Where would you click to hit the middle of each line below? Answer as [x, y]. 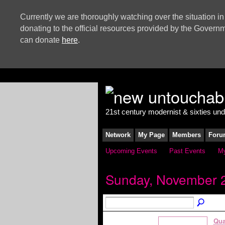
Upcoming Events [131, 151]
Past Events [188, 151]
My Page [151, 135]
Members [186, 135]
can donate [41, 40]
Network [118, 135]
